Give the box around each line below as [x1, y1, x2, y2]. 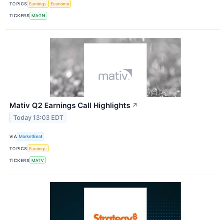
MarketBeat [19, 134, 43, 139]
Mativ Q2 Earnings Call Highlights [9, 100, 130, 110]
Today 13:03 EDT [13, 113, 64, 121]
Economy [50, 1, 69, 7]
